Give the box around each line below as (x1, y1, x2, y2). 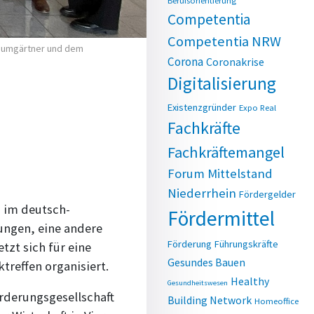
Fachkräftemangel (168, 142, 285, 162)
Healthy (231, 274, 269, 288)
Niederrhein (168, 185, 236, 201)
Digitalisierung (168, 72, 276, 95)
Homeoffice (254, 295, 299, 306)
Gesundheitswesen (168, 278, 228, 287)
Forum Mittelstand (168, 165, 273, 182)
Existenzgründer (168, 101, 236, 114)
